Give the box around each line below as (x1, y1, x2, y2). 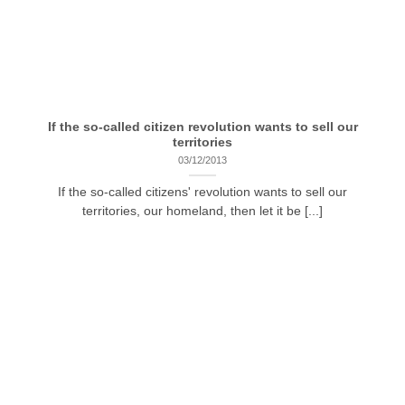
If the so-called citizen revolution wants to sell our (47, 120, 358, 135)
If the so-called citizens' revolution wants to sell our (58, 184, 347, 199)
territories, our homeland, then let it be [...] (82, 203, 323, 218)
